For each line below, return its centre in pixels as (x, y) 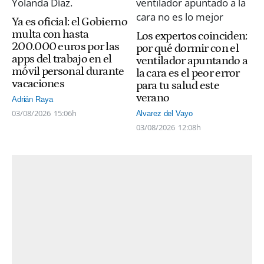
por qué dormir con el (187, 49)
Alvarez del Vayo (164, 113)
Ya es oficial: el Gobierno (70, 22)
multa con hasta (50, 34)
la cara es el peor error (188, 73)
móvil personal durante (68, 72)
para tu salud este (177, 86)
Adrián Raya (32, 99)
